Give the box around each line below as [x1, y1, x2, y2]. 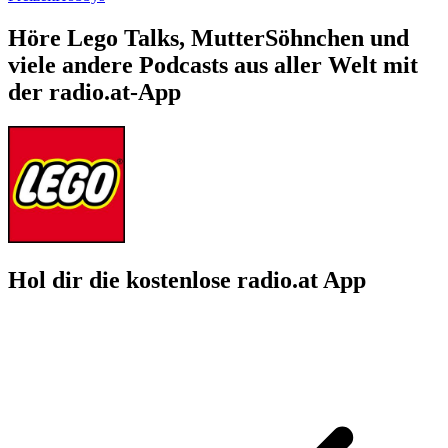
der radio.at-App [8, 78, 181, 105]
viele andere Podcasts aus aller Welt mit [8, 51, 418, 78]
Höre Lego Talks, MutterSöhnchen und [8, 24, 409, 51]
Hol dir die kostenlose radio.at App [8, 266, 366, 293]
